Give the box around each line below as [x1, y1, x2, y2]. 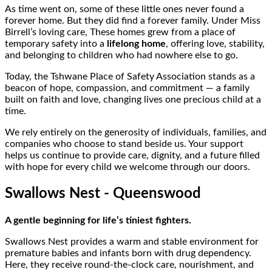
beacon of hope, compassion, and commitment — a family [5, 83, 250, 93]
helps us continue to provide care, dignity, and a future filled [5, 151, 260, 161]
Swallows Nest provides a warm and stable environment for [5, 237, 259, 247]
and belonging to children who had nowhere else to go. [5, 50, 238, 61]
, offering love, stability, [166, 39, 265, 49]
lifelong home [107, 39, 166, 49]
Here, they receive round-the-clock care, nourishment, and [5, 260, 254, 270]
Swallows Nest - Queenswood [5, 186, 201, 202]
